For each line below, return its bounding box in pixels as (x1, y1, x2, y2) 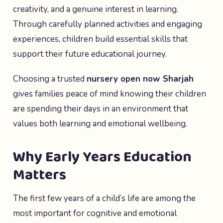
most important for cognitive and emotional (13, 208, 177, 219)
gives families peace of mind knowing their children (13, 88, 206, 100)
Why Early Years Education (13, 145, 192, 169)
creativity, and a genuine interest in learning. (13, 3, 178, 15)
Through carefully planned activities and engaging (13, 18, 202, 30)
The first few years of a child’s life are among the (13, 193, 196, 204)
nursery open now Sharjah (87, 73, 194, 85)
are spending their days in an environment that (13, 103, 188, 114)
